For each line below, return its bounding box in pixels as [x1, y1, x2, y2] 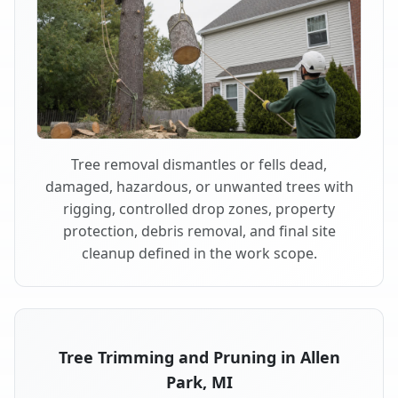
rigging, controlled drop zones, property [63, 198, 335, 219]
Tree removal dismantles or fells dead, [71, 154, 327, 174]
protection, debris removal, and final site [62, 220, 336, 241]
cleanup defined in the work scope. [81, 243, 317, 263]
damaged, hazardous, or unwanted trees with [44, 176, 354, 196]
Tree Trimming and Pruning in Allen [58, 346, 340, 368]
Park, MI [165, 370, 233, 393]
